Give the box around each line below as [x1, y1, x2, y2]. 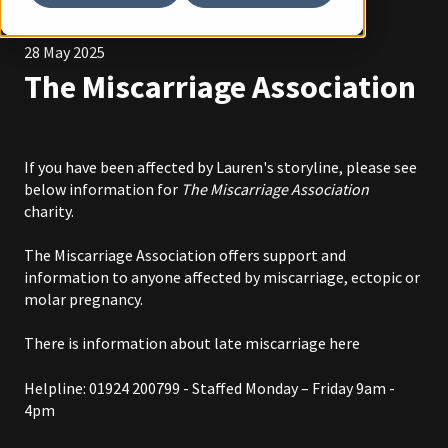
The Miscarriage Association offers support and [24, 244, 346, 265]
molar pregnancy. [24, 288, 143, 309]
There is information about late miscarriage [24, 333, 329, 354]
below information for [24, 178, 181, 199]
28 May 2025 [24, 41, 105, 62]
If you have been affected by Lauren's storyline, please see [24, 156, 417, 177]
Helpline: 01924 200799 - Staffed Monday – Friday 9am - [24, 377, 395, 398]
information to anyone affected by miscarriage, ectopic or [24, 266, 420, 287]
